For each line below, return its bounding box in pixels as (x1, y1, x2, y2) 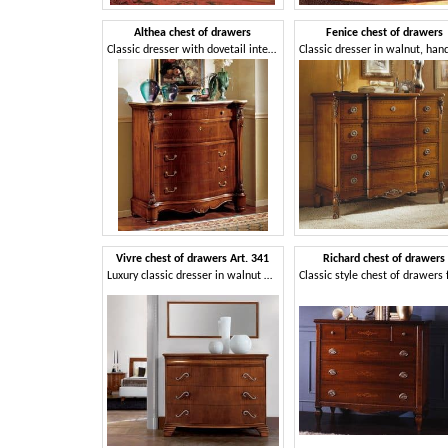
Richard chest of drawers (323, 252, 446, 265)
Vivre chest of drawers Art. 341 (116, 252, 270, 265)
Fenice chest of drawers (325, 26, 443, 39)
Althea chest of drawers (134, 26, 252, 39)
